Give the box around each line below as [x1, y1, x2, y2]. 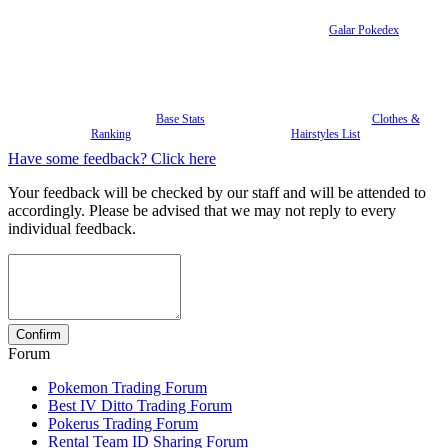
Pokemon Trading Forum [48, 378, 207, 396]
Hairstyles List [291, 127, 360, 142]
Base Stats [156, 112, 205, 127]
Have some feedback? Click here [8, 149, 216, 167]
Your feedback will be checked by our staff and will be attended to [8, 183, 426, 201]
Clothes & [371, 112, 420, 127]
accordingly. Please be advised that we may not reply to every [8, 201, 396, 219]
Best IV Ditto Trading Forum [48, 396, 232, 414]
